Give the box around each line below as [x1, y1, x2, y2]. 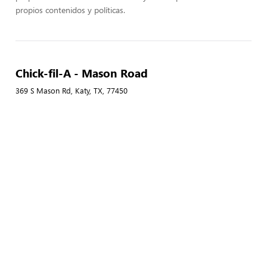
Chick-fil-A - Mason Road [15, 65, 148, 80]
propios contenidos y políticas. [15, 4, 125, 15]
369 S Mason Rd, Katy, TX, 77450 [15, 85, 128, 96]
